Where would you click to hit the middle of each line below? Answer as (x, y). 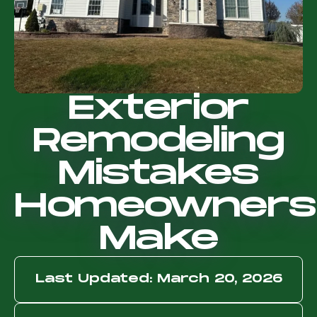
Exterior (158, 109)
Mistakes (158, 174)
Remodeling (158, 142)
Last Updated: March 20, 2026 (158, 279)
